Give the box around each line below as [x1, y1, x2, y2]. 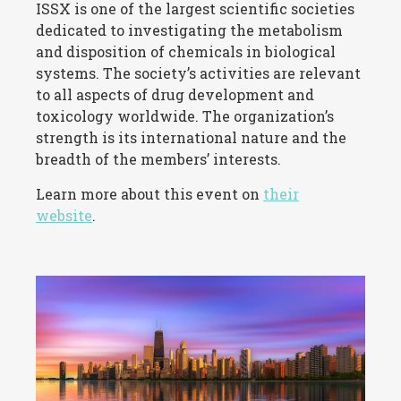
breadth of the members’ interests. [36, 149, 281, 168]
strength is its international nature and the [36, 127, 346, 147]
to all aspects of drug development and [36, 84, 314, 104]
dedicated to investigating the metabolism [36, 20, 343, 39]
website [36, 205, 92, 225]
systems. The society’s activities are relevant [36, 63, 361, 82]
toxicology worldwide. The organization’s [36, 106, 334, 125]
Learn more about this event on [36, 183, 263, 203]
